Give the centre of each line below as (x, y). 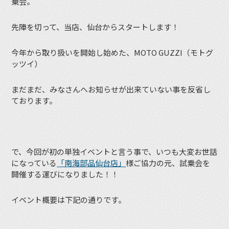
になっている (34, 163)
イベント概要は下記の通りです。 (69, 200)
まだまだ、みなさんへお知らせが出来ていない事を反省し (111, 89)
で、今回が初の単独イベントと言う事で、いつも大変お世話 (114, 152)
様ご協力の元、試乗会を (168, 163)
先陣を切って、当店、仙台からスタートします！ (95, 27)
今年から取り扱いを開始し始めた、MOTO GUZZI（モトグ (112, 52)
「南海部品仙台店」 (91, 163)
